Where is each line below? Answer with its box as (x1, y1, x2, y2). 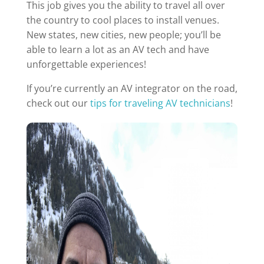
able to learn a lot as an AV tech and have (26, 42, 209, 56)
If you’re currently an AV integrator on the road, (26, 81, 237, 95)
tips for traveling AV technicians (90, 96, 230, 110)
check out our (26, 96, 90, 110)
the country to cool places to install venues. (26, 13, 219, 27)
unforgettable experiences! (26, 57, 146, 71)
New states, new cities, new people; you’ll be (26, 28, 221, 41)
